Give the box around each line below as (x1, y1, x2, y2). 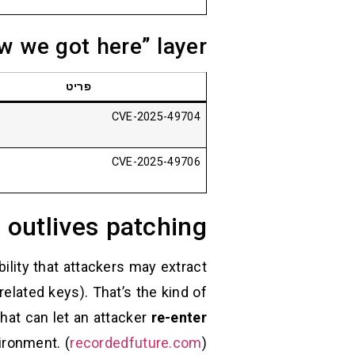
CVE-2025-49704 (111, 110, 200, 124)
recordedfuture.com (70, 334, 202, 352)
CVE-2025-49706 (111, 155, 200, 170)
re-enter (151, 309, 207, 326)
